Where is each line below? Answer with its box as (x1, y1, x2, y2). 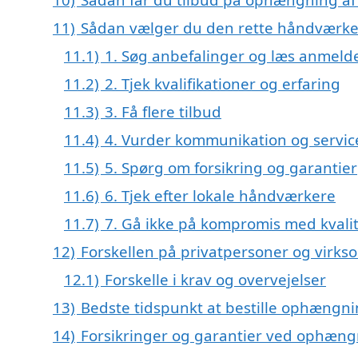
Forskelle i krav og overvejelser (105, 269, 326, 290)
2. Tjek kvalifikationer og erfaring (105, 74, 340, 94)
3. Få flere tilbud (105, 101, 221, 122)
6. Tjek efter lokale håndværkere (105, 185, 336, 206)
